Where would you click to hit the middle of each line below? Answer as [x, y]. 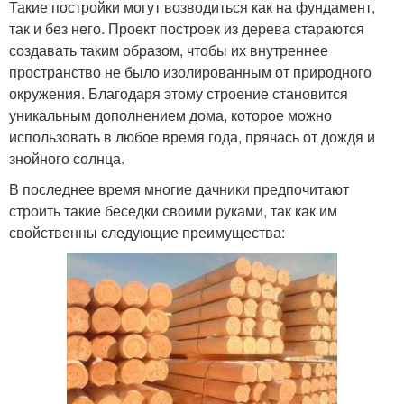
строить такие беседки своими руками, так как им [173, 210]
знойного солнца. [67, 158]
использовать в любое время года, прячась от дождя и [192, 136]
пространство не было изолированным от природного [190, 71]
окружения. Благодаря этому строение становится [179, 93]
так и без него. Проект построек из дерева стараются [187, 28]
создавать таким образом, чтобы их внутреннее [169, 50]
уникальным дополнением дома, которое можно [170, 115]
